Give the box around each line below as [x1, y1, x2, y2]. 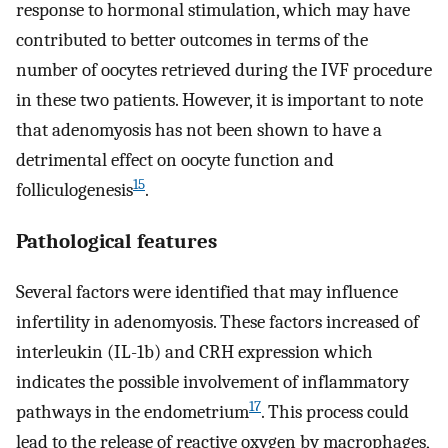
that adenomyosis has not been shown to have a [16, 118, 382, 141]
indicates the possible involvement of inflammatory [16, 371, 409, 394]
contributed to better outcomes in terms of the [16, 28, 368, 51]
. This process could [261, 401, 409, 424]
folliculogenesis [16, 178, 133, 201]
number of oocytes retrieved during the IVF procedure [16, 58, 432, 81]
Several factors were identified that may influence [16, 281, 398, 304]
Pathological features [16, 229, 217, 254]
